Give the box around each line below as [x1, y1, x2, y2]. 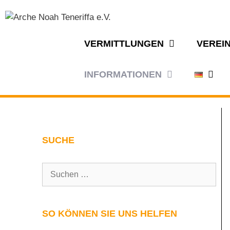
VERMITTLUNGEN [84, 39, 164, 49]
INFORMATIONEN [84, 69, 162, 80]
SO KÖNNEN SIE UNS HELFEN [42, 208, 177, 219]
